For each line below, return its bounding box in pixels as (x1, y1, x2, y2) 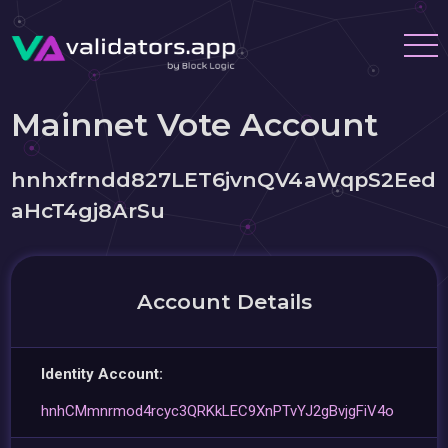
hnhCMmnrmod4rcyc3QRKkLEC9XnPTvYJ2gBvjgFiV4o (41, 402, 395, 420)
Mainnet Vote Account (11, 105, 379, 144)
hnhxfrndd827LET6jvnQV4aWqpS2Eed (11, 167, 437, 192)
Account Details (136, 289, 312, 314)
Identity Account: (41, 365, 164, 383)
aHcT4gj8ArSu (11, 198, 166, 223)
